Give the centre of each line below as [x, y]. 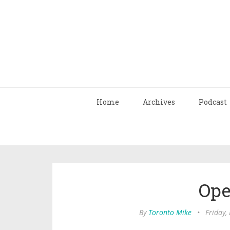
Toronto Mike [170, 212]
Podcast [213, 102]
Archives [159, 102]
